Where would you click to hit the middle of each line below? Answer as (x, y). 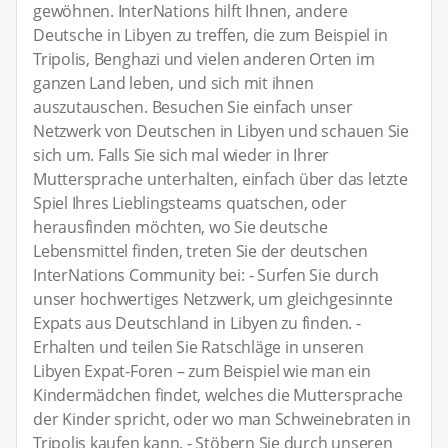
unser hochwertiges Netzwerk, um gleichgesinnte (213, 298)
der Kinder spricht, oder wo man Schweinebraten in (222, 418)
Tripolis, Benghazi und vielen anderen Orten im (204, 58)
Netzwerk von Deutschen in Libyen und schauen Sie (221, 130)
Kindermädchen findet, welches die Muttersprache (218, 394)
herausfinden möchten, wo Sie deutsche (180, 226)
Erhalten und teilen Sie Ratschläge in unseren (198, 346)
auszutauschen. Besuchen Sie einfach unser (193, 106)
